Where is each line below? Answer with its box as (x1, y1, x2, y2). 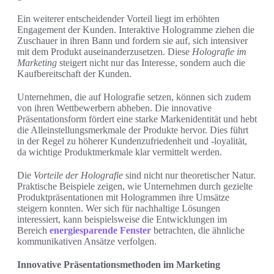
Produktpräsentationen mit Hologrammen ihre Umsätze (17, 192, 229, 203)
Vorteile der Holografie (34, 170, 123, 181)
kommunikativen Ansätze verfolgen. (17, 236, 157, 247)
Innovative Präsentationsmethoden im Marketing (17, 259, 220, 270)
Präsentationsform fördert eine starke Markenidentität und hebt (17, 114, 257, 125)
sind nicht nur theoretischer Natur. (123, 170, 256, 181)
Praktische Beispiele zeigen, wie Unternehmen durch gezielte (17, 181, 253, 192)
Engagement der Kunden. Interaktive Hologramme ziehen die (17, 24, 254, 35)
